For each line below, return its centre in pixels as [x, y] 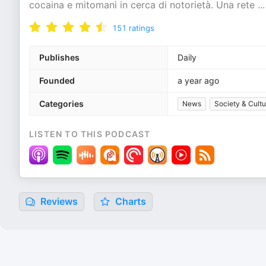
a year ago [198, 80]
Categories [61, 104]
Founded [57, 80]
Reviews [58, 201]
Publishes [59, 57]
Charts [129, 201]
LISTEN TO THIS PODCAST [90, 134]
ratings [142, 28]
